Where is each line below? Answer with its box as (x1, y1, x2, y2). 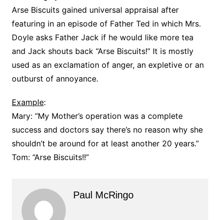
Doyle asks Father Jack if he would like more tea (11, 32, 193, 42)
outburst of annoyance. (11, 73, 98, 83)
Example (11, 97, 44, 107)
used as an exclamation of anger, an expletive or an (11, 59, 204, 70)
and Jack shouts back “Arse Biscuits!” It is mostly (11, 46, 193, 56)
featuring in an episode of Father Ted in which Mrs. (11, 18, 201, 28)
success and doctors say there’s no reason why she (11, 124, 203, 135)
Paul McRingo (73, 189, 134, 200)
